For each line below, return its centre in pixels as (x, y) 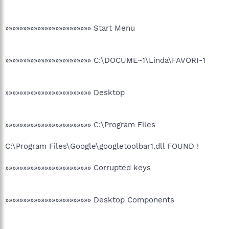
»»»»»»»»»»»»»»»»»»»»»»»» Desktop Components (90, 200)
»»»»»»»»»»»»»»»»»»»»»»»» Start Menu (70, 28)
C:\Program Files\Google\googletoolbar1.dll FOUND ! (102, 146)
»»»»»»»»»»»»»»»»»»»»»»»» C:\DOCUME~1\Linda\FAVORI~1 (105, 60)
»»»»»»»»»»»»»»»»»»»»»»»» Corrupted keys (78, 167)
